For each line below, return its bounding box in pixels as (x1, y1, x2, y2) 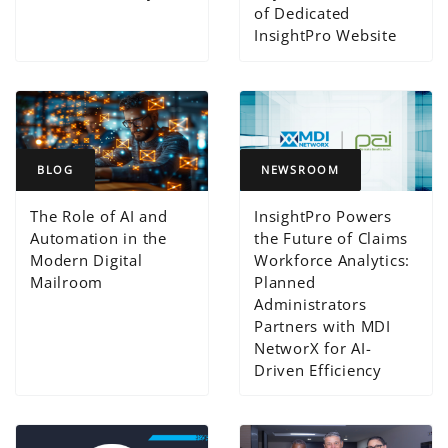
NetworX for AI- (254, 337, 372, 358)
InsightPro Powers (254, 205, 392, 226)
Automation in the (30, 227, 167, 248)
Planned (254, 271, 316, 292)
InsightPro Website (254, 25, 397, 46)
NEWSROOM (261, 161, 340, 177)
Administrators (254, 293, 367, 314)
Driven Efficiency (254, 359, 382, 380)
